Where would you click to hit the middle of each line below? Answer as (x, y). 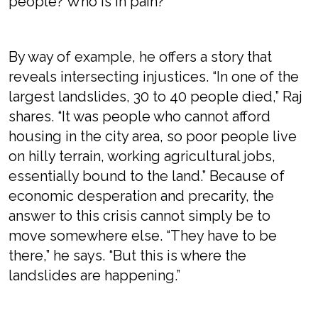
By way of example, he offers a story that (140, 57)
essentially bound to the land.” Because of (147, 176)
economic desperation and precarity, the (141, 196)
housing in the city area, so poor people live (153, 136)
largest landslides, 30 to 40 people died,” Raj (155, 97)
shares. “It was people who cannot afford (139, 116)
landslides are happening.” (94, 275)
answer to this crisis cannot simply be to (139, 216)
